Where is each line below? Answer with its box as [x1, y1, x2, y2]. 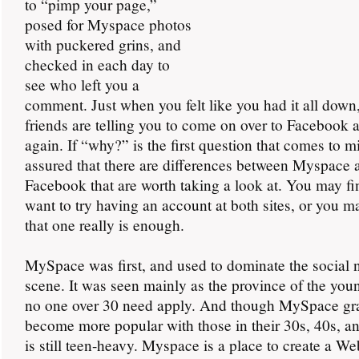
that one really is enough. [25, 214, 184, 235]
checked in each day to [25, 54, 170, 75]
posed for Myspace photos [25, 14, 192, 34]
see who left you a [25, 74, 139, 95]
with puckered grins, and [25, 34, 181, 54]
